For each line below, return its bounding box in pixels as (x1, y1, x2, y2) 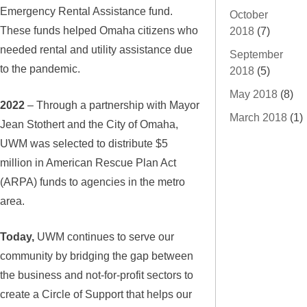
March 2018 (230, 111, 287, 123)
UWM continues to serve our (34, 230, 174, 243)
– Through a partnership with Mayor (25, 98, 199, 111)
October (230, 8, 268, 21)
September (230, 48, 283, 60)
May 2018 (230, 88, 278, 100)
